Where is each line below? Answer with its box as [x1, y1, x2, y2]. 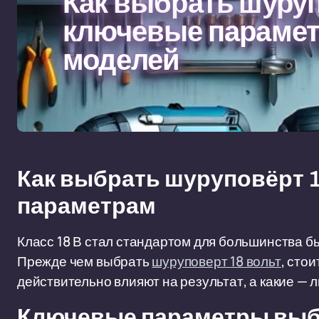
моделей [63, 45, 180, 75]
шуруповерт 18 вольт [152, 252, 281, 271]
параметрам [17, 194, 156, 219]
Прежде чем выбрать [17, 252, 152, 271]
